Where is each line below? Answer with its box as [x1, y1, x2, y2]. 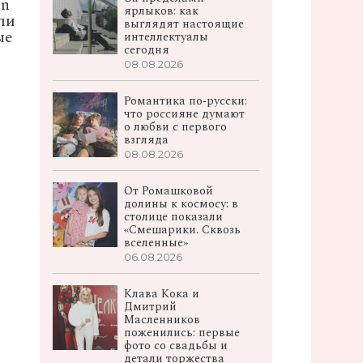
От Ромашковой [124, 181, 214, 200]
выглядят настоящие [124, 15, 245, 33]
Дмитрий [124, 297, 177, 316]
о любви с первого [124, 117, 228, 136]
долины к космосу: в [124, 194, 239, 213]
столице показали [124, 207, 224, 226]
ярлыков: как [124, 2, 199, 20]
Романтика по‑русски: [124, 92, 248, 110]
